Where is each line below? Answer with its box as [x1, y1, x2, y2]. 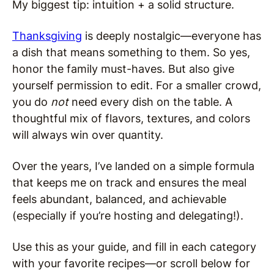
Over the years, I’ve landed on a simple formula [12, 160, 254, 172]
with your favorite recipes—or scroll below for [12, 257, 250, 270]
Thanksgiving [12, 29, 82, 42]
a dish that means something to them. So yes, [12, 46, 250, 59]
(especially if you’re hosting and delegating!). [12, 209, 243, 222]
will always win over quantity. [12, 128, 163, 141]
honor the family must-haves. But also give [12, 62, 234, 75]
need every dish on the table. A [68, 95, 232, 108]
